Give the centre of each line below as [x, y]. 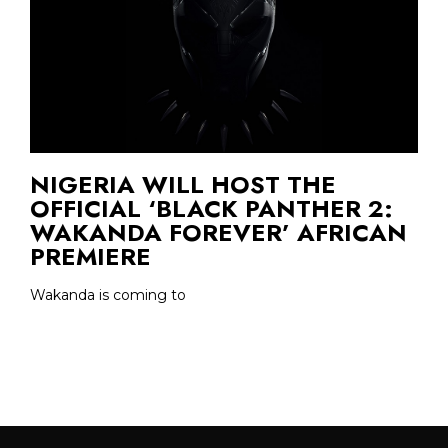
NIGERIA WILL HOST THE [183, 185]
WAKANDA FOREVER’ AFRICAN [218, 233]
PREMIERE [90, 257]
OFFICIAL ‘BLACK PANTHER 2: [211, 209]
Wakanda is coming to [108, 295]
